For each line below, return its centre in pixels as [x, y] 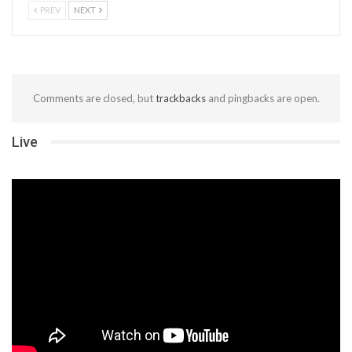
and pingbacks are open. [262, 98]
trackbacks [180, 98]
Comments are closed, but [94, 98]
